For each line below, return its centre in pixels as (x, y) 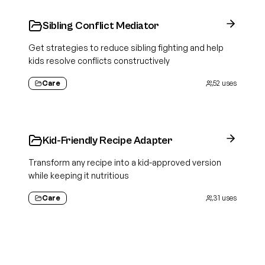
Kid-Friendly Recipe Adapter (108, 140)
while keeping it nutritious (79, 175)
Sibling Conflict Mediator (101, 26)
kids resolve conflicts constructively (99, 61)
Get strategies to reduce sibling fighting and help (126, 48)
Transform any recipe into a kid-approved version (125, 162)
